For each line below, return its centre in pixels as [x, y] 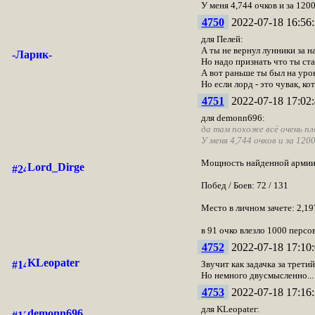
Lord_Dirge [56, 167]
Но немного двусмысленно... [257, 275]
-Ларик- [32, 54]
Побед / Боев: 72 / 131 [244, 185]
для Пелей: [222, 39]
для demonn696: [233, 118]
